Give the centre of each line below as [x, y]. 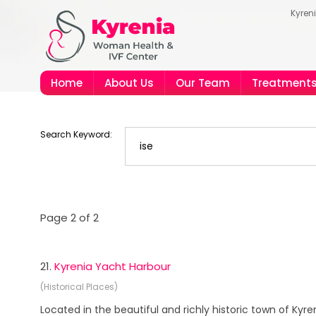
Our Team [203, 83]
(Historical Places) [79, 287]
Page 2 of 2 [69, 218]
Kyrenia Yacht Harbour [113, 266]
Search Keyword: [76, 134]
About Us [129, 83]
